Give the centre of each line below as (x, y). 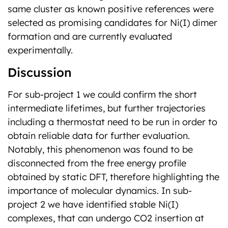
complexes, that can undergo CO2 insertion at (106, 218)
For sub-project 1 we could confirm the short (102, 94)
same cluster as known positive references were (111, 9)
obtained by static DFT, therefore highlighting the (113, 177)
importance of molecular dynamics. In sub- (100, 191)
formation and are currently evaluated (90, 36)
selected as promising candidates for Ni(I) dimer (112, 23)
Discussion (40, 72)
